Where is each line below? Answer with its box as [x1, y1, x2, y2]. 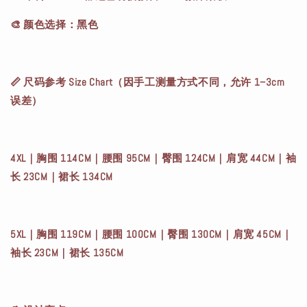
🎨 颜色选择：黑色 [10, 18, 99, 32]
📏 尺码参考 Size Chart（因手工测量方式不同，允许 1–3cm [10, 75, 285, 89]
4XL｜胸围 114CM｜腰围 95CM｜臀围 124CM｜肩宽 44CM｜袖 [10, 151, 297, 165]
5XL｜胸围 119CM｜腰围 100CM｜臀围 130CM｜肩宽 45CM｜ [10, 228, 293, 241]
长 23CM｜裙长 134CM [10, 170, 113, 184]
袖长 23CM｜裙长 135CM [10, 246, 124, 260]
